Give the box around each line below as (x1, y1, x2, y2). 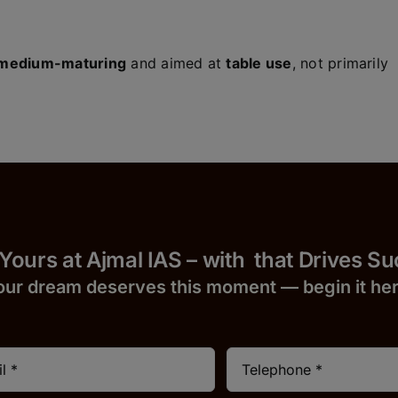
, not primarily (291, 54, 389, 72)
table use (226, 54, 292, 72)
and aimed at (126, 54, 227, 72)
